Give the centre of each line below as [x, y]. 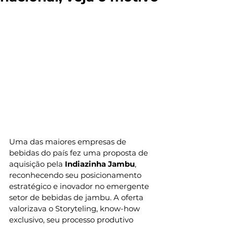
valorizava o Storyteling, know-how [75, 208]
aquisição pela [37, 164]
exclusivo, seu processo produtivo [72, 219]
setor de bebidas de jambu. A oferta [77, 197]
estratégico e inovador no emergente [80, 186]
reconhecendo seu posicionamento [76, 175]
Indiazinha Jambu [100, 164]
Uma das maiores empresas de [69, 141]
